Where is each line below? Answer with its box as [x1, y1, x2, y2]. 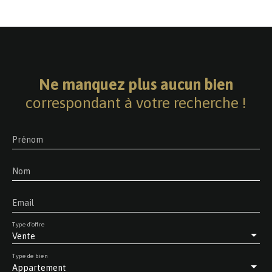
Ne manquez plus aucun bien [39, 75, 233, 93]
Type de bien [12, 252, 48, 259]
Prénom [12, 134, 43, 144]
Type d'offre [12, 220, 45, 228]
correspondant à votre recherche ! [25, 93, 246, 111]
